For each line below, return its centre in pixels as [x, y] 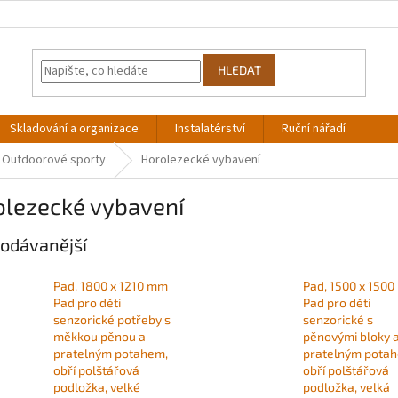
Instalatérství [210, 129]
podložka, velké [97, 387]
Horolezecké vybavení [201, 160]
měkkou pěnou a [99, 337]
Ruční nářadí [314, 129]
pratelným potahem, [111, 354]
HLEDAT [240, 70]
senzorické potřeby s [112, 320]
